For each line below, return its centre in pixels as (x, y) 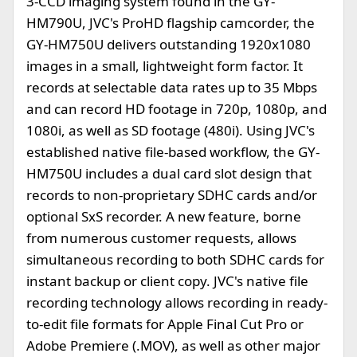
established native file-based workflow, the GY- (173, 152)
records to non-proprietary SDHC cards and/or (172, 195)
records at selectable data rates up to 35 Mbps (172, 87)
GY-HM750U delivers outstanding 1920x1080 (169, 44)
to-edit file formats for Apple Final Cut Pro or (165, 324)
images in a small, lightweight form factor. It (165, 66)
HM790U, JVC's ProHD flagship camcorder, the (171, 23)
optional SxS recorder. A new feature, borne (164, 216)
